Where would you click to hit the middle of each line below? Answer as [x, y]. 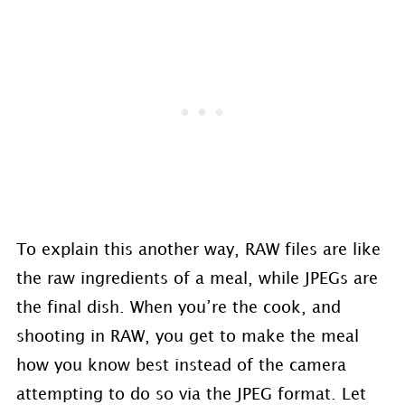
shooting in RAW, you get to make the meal [187, 337]
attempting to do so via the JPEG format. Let [191, 395]
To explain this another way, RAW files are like [198, 250]
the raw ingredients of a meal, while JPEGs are [197, 279]
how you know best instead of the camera [181, 366]
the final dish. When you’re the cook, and [178, 308]
